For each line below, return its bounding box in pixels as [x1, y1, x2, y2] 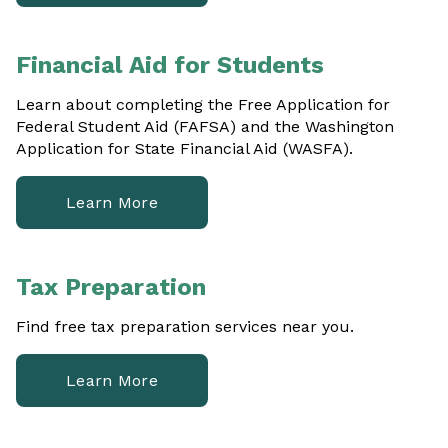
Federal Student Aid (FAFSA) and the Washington [16, 117, 394, 136]
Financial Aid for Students [16, 51, 325, 79]
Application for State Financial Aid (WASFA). [16, 139, 353, 158]
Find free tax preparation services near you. [16, 317, 354, 336]
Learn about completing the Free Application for [16, 95, 390, 114]
